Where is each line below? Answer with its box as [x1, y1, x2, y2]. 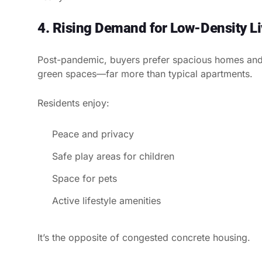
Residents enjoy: [37, 96, 109, 109]
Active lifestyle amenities [52, 194, 161, 206]
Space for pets [52, 172, 117, 184]
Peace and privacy [52, 127, 134, 140]
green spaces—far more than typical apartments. [37, 67, 253, 80]
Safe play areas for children [52, 150, 174, 162]
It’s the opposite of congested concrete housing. [37, 231, 250, 243]
